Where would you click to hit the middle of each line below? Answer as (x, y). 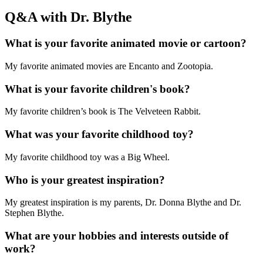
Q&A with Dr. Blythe (68, 17)
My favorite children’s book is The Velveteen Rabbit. (103, 112)
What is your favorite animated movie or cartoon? (126, 43)
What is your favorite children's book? (97, 89)
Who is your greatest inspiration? (85, 180)
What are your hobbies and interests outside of (117, 236)
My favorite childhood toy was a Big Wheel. (87, 157)
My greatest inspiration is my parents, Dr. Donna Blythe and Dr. (123, 203)
